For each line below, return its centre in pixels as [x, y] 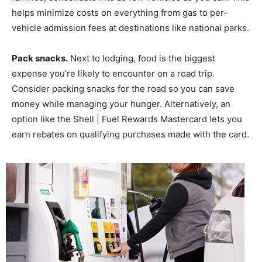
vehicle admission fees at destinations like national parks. [130, 28]
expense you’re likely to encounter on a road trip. [113, 74]
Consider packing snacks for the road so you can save [123, 89]
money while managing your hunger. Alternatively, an [121, 104]
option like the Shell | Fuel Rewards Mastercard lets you [127, 119]
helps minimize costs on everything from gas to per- [120, 13]
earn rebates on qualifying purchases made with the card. [130, 135]
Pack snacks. [40, 58]
